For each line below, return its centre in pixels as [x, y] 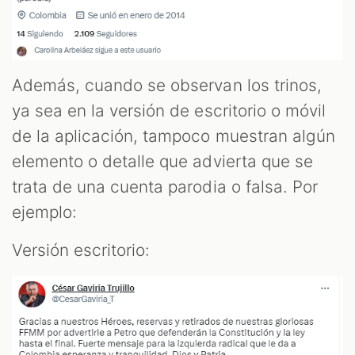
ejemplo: [45, 212]
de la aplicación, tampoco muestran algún [174, 136]
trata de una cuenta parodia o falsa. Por [165, 186]
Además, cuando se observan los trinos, [167, 85]
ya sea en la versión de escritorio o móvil [169, 110]
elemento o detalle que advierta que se [162, 161]
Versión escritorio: [81, 250]
